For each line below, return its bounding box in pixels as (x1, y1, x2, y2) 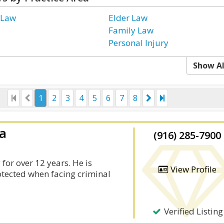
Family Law (108, 24, 154, 36)
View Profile (168, 163, 217, 175)
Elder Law (108, 12, 148, 23)
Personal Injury (108, 37, 169, 48)
